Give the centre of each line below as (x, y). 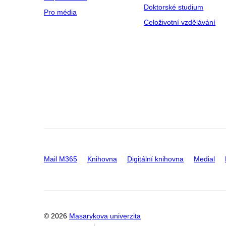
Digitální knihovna (155, 159)
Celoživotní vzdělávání (180, 22)
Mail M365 (61, 159)
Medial (204, 159)
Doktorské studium (174, 7)
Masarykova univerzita (105, 216)
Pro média (60, 12)
